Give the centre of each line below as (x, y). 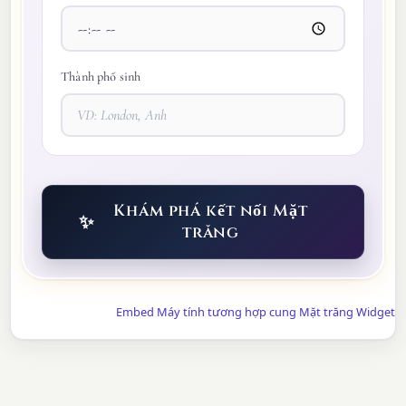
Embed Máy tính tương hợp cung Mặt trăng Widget (255, 312)
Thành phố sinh (101, 76)
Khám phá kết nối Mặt (211, 212)
